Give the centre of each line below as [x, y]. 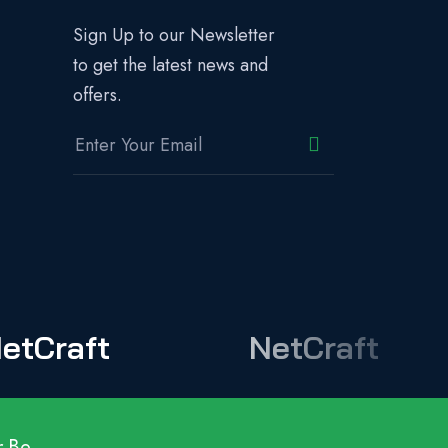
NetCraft [313, 347]
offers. [97, 95]
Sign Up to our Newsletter [174, 35]
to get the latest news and [170, 65]
